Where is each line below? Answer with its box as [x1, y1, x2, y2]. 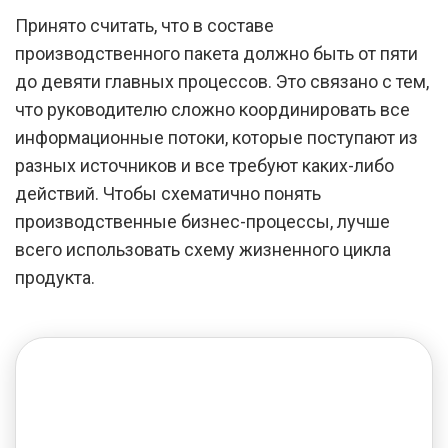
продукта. [15, 267, 95, 288]
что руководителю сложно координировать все [15, 99, 410, 120]
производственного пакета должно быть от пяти [15, 43, 418, 64]
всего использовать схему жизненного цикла [15, 239, 391, 260]
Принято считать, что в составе [15, 15, 274, 36]
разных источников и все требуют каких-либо [15, 155, 394, 176]
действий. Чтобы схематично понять [15, 183, 321, 204]
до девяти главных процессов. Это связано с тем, [15, 71, 429, 92]
